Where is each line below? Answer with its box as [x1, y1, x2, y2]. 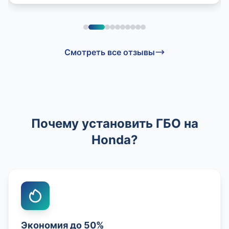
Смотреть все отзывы [64, 47, 155, 57]
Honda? [91, 132, 138, 147]
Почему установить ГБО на [31, 116, 198, 131]
